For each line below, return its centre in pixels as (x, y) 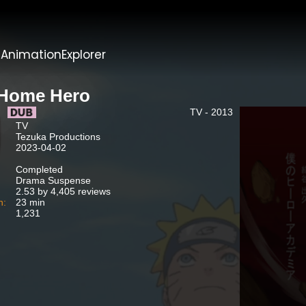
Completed (39, 169)
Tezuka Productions (58, 137)
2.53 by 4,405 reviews (63, 191)
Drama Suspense (53, 180)
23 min (30, 202)
